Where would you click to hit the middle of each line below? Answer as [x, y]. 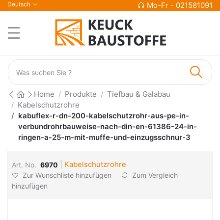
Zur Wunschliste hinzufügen [67, 175]
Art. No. [24, 165]
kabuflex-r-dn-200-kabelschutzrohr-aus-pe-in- [104, 116]
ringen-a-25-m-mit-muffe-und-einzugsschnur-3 [104, 137]
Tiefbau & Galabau [139, 94]
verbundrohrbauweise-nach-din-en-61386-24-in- [108, 126]
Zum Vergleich [154, 175]
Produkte [81, 94]
